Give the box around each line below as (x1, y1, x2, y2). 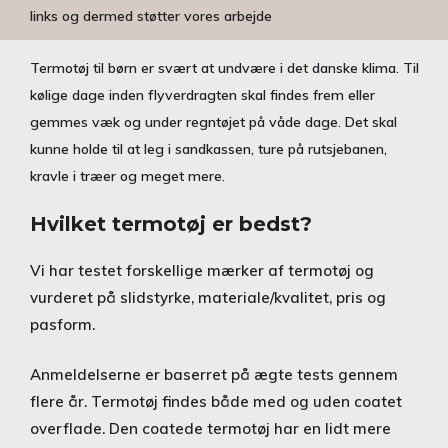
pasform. (30, 315, 95, 334)
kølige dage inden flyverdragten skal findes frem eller (30, 86, 375, 104)
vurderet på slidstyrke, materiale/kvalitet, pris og (30, 288, 386, 307)
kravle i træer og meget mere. (30, 167, 225, 185)
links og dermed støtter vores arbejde (30, 7, 272, 25)
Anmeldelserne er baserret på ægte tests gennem (30, 364, 398, 384)
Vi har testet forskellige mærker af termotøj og (30, 261, 374, 280)
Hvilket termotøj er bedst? (30, 212, 312, 236)
